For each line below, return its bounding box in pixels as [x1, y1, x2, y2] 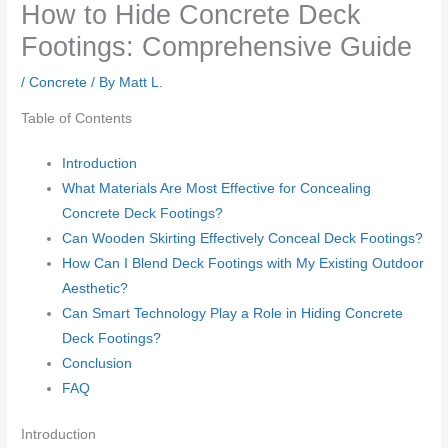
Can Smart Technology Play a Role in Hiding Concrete [62, 306, 404, 322]
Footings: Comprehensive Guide [21, 31, 413, 63]
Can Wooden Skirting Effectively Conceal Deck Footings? [62, 231, 424, 247]
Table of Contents [21, 111, 133, 127]
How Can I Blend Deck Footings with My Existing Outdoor [62, 256, 425, 272]
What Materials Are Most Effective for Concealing [62, 181, 372, 197]
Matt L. [119, 75, 164, 91]
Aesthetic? [62, 281, 129, 297]
